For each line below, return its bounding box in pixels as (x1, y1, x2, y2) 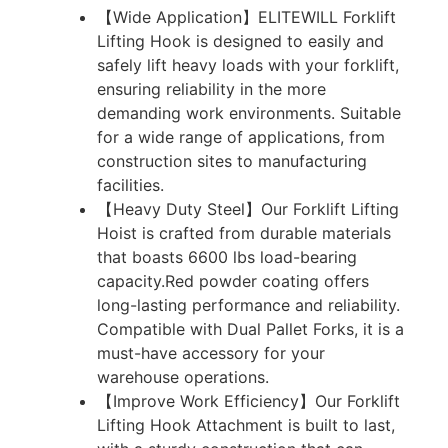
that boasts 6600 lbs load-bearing (96, 246, 357, 267)
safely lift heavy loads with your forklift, (96, 54, 399, 75)
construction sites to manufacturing (96, 150, 367, 171)
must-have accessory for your (96, 342, 325, 363)
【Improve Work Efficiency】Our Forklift (96, 390, 400, 411)
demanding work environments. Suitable (96, 102, 401, 123)
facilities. (96, 174, 164, 195)
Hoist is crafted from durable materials (96, 222, 391, 243)
